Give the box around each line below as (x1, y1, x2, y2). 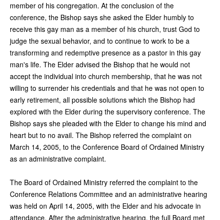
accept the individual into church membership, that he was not (10, 71, 202, 81)
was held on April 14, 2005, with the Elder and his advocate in (10, 200, 201, 211)
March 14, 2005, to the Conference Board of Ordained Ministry (10, 141, 204, 152)
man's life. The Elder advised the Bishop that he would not (10, 59, 190, 69)
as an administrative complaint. (10, 153, 106, 164)
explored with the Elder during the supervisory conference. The (10, 106, 205, 116)
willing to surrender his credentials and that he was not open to (10, 82, 204, 93)
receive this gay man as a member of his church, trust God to (10, 24, 200, 34)
